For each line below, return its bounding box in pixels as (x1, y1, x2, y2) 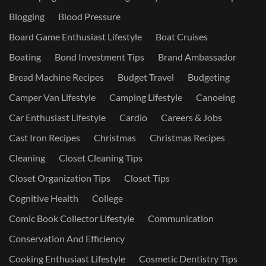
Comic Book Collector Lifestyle (9, 213, 134, 224)
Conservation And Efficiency (9, 233, 125, 244)
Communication (148, 213, 214, 224)
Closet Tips (124, 172, 170, 183)
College (92, 192, 123, 204)
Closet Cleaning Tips (59, 152, 142, 163)
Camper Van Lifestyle (9, 91, 96, 103)
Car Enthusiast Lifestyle (9, 112, 106, 123)
